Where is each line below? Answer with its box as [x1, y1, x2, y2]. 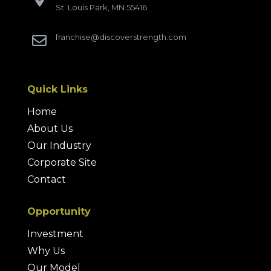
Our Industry [27, 140, 91, 152]
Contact [27, 174, 66, 186]
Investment [27, 228, 83, 240]
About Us [27, 123, 73, 135]
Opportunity [27, 206, 91, 218]
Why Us [27, 245, 65, 257]
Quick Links [27, 83, 88, 96]
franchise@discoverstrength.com [55, 32, 186, 42]
